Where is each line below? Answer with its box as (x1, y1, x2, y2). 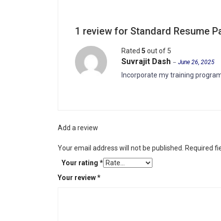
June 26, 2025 (178, 59, 215, 66)
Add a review (58, 124, 98, 132)
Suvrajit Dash (121, 57, 173, 66)
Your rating (62, 159, 100, 167)
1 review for (75, 25, 130, 37)
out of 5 (146, 47, 171, 55)
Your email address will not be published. (58, 144, 184, 152)
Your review (58, 174, 97, 182)
